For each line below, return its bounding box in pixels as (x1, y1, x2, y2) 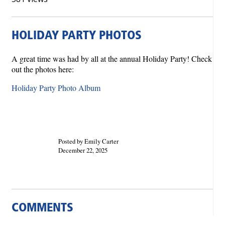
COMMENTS (12, 202, 73, 214)
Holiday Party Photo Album (12, 82, 100, 93)
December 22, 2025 (58, 145, 107, 155)
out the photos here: (12, 63, 76, 74)
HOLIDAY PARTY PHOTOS (12, 30, 142, 42)
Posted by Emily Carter (58, 136, 119, 146)
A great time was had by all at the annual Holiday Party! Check (12, 53, 212, 64)
